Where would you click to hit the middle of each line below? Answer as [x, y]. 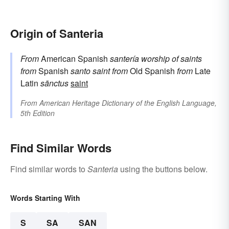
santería [124, 58]
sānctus [54, 83]
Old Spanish [152, 71]
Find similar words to [49, 169]
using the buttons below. [163, 169]
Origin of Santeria [57, 33]
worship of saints [171, 58]
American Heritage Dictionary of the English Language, [128, 102]
